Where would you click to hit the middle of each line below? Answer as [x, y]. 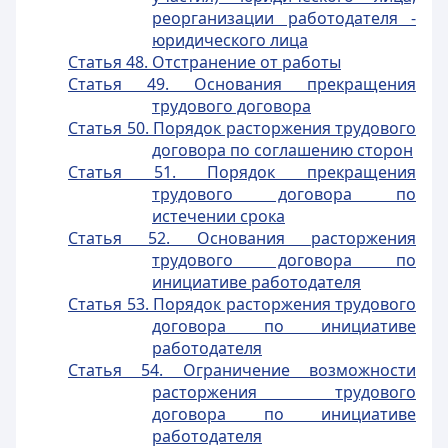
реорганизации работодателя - [284, 18]
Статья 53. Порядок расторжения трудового [242, 304]
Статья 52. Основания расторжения [242, 238]
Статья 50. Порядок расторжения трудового [242, 128]
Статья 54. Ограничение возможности [242, 370]
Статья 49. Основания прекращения [242, 84]
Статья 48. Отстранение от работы [204, 62]
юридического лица [230, 40]
